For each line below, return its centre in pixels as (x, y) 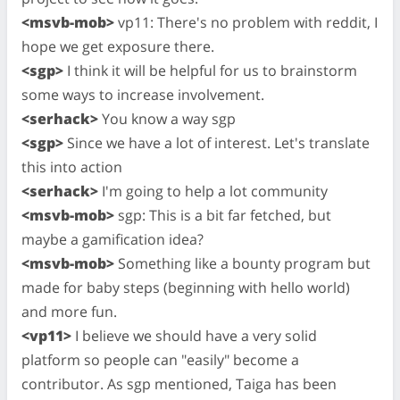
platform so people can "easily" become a (160, 359)
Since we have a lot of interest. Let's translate (217, 142)
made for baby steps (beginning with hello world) (186, 287)
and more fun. (69, 311)
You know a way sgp (167, 118)
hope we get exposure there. (118, 46)
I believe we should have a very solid (194, 335)
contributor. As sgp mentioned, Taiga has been (179, 383)
